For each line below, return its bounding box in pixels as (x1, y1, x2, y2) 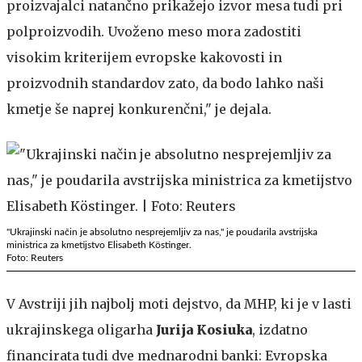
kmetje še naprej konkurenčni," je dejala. (6, 100, 271, 117)
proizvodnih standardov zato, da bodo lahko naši (6, 74, 324, 91)
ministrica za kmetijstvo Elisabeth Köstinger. (6, 239, 192, 250)
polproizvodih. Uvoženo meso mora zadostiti (6, 23, 301, 40)
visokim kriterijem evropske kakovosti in (6, 48, 282, 65)
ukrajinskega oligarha (6, 321, 156, 338)
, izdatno (252, 321, 308, 338)
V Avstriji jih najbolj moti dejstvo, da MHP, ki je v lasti (6, 295, 351, 312)
